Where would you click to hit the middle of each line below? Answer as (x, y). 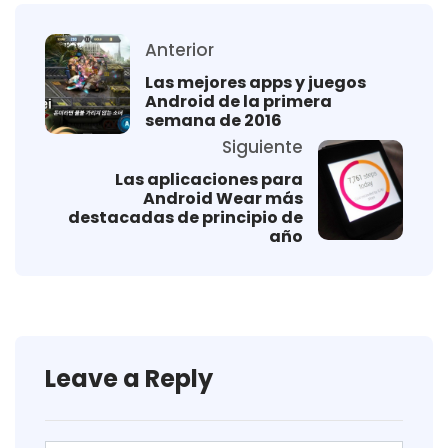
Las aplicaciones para (209, 179)
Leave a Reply (129, 378)
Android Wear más (223, 198)
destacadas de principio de (185, 217)
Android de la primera (238, 102)
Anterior (179, 50)
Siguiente (262, 146)
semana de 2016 (213, 121)
